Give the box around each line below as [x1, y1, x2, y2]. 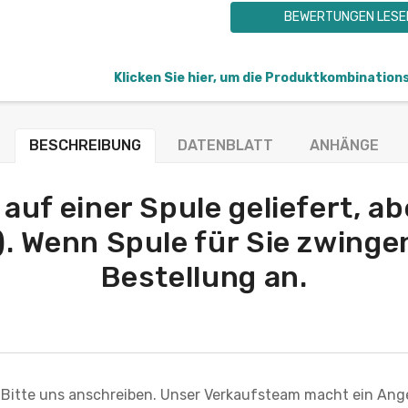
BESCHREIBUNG [29, 136, 141, 154]
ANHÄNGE [310, 136, 379, 154]
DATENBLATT [178, 136, 273, 154]
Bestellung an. [100, 259, 308, 294]
